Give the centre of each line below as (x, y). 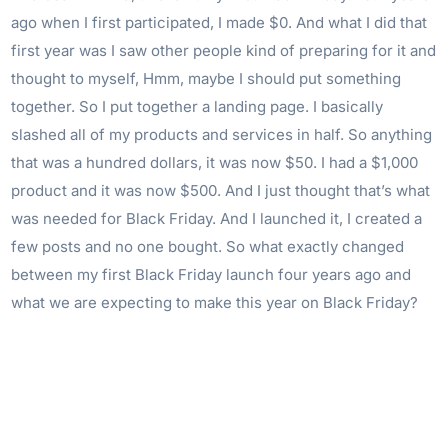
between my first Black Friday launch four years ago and (211, 275)
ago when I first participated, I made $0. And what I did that (219, 23)
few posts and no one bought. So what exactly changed (208, 247)
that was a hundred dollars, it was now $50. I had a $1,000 (215, 163)
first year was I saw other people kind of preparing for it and (224, 51)
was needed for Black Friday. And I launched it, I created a (217, 219)
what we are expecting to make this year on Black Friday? (215, 303)
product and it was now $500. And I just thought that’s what (221, 191)
